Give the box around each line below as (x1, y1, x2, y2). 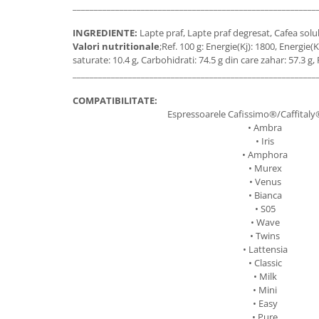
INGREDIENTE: (73, 26, 140, 40)
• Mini (253, 283, 277, 297)
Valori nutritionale (73, 40, 159, 53)
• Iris (256, 135, 274, 148)
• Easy (252, 297, 278, 310)
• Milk (253, 270, 277, 283)
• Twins (250, 229, 280, 243)
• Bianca (248, 189, 282, 202)
